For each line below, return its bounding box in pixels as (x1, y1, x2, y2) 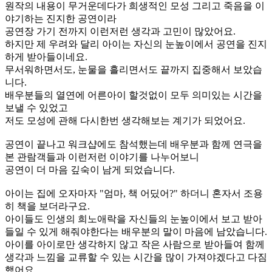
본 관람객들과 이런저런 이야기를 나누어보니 (5, 151, 199, 162)
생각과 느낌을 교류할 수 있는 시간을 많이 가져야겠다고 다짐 (5, 251, 267, 262)
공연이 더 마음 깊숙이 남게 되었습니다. (5, 164, 175, 175)
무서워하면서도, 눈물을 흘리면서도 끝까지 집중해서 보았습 (5, 64, 262, 75)
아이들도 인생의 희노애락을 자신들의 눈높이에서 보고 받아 (5, 213, 262, 224)
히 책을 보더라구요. (5, 200, 90, 211)
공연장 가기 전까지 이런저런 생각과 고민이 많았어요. (5, 25, 236, 36)
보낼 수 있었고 (5, 102, 68, 113)
